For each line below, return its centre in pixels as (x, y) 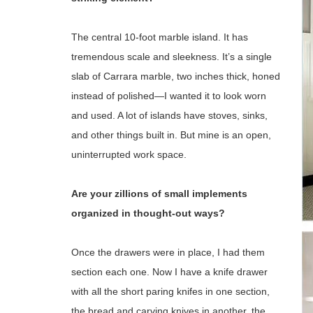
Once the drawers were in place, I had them (168, 252)
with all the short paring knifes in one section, (170, 291)
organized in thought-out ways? (148, 213)
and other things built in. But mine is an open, (171, 135)
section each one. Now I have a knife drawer (169, 272)
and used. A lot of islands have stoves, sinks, (169, 115)
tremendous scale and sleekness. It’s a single (172, 57)
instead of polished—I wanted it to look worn (169, 96)
